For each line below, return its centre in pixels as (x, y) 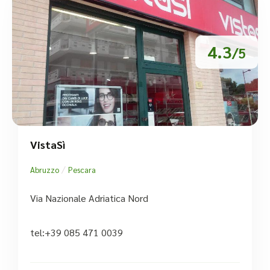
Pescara (82, 169)
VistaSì (48, 144)
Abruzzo (45, 169)
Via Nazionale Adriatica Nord (89, 198)
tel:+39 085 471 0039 (77, 232)
